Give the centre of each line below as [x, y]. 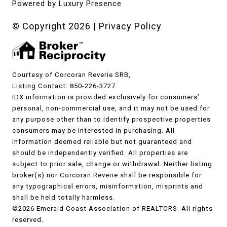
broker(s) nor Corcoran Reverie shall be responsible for [107, 175]
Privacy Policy [130, 26]
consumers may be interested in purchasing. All [93, 131]
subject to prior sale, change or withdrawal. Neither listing [112, 164]
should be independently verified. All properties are [100, 153]
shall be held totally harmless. [64, 198]
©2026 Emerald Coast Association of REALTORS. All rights [112, 209]
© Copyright [40, 26]
